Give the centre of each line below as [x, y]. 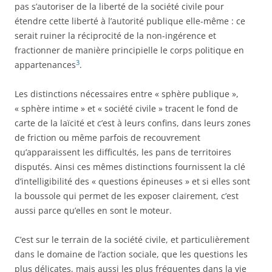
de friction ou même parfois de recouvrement [107, 138]
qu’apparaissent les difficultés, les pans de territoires [123, 152]
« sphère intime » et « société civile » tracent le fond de [126, 108]
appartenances [45, 65]
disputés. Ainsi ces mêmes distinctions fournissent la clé [130, 167]
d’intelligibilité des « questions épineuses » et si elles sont [132, 181]
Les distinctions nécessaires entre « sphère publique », [127, 94]
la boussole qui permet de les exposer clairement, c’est [127, 196]
